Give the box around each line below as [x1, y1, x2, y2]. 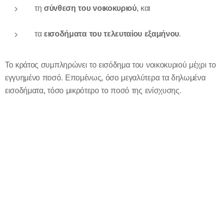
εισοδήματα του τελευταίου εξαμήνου [44, 29, 180, 39]
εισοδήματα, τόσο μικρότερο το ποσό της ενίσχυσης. [5, 85, 182, 95]
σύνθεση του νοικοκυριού [44, 3, 137, 13]
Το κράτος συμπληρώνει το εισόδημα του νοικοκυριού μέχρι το [5, 60, 216, 70]
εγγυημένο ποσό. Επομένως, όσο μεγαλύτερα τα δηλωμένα [5, 73, 206, 82]
